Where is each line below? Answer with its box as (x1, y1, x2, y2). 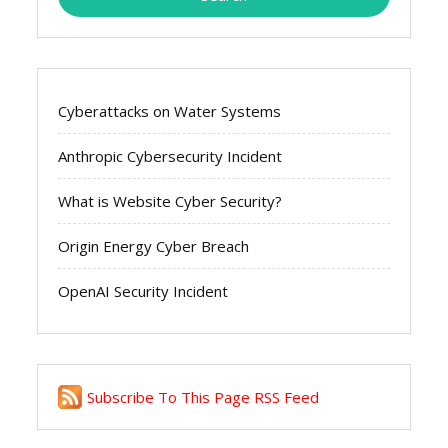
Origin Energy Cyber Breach (58, 236, 250, 257)
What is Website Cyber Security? (58, 191, 283, 212)
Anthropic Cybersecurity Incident (58, 146, 283, 167)
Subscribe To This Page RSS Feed (87, 387, 320, 408)
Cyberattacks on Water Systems (58, 101, 282, 122)
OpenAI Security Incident (58, 281, 229, 302)
